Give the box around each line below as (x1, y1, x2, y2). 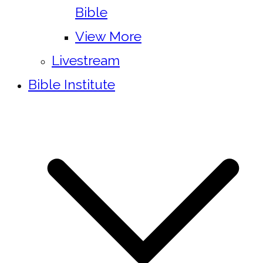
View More (75, 28, 141, 44)
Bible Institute (28, 76, 115, 92)
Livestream (52, 52, 120, 68)
